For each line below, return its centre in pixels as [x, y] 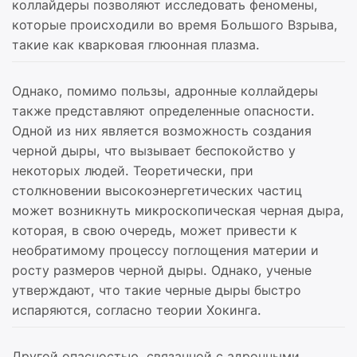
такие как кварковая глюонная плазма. [136, 45]
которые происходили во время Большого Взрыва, [175, 25]
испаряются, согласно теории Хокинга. [137, 310]
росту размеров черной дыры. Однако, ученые [162, 270]
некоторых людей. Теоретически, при [133, 171]
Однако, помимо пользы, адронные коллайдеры [165, 91]
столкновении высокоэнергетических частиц [157, 190]
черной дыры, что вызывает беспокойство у [154, 151]
